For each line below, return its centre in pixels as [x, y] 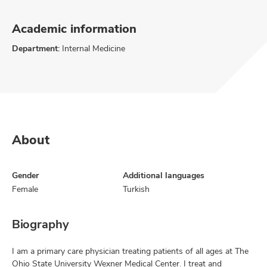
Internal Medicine [92, 48]
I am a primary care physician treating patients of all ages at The [130, 251]
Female [25, 189]
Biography [41, 224]
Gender [25, 175]
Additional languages [164, 175]
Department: [36, 48]
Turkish [136, 189]
